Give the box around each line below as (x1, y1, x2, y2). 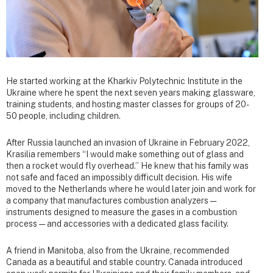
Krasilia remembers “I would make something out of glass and (6, 149, 244, 160)
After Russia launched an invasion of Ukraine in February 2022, (6, 138, 250, 148)
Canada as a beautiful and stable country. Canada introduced (6, 257, 243, 268)
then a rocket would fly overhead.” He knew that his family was (6, 161, 249, 171)
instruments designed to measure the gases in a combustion (6, 207, 237, 218)
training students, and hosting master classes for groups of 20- (6, 99, 249, 109)
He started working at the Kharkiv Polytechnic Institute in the (6, 76, 243, 86)
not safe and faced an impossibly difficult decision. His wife (6, 172, 232, 183)
